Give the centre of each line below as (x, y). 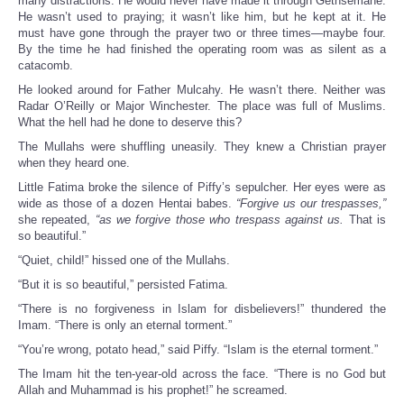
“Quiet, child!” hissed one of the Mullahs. (124, 261)
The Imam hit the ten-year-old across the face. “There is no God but (202, 374)
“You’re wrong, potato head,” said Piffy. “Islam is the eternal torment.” (198, 350)
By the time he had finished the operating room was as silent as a (202, 50)
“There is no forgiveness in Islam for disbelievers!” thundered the (202, 309)
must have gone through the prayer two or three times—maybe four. (202, 33)
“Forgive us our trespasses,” (311, 204)
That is (367, 220)
